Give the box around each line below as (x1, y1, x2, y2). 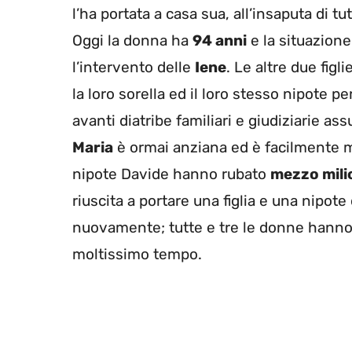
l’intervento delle (72, 58, 195, 77)
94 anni (192, 31, 247, 50)
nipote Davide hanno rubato (72, 165, 270, 184)
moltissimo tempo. (72, 245, 202, 264)
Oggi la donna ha (72, 31, 192, 50)
